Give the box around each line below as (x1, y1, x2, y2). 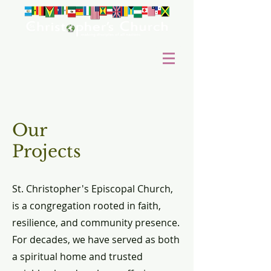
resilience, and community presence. (12, 216, 180, 229)
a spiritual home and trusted (12, 250, 143, 263)
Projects (12, 141, 81, 162)
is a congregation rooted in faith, (12, 199, 161, 212)
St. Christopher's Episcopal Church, (12, 182, 173, 195)
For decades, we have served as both (12, 233, 180, 246)
